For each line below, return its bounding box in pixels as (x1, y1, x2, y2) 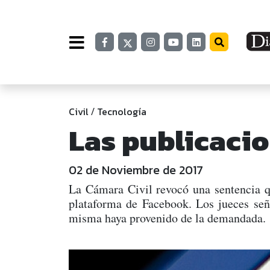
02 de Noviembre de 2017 (69, 161, 203, 179)
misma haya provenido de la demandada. (69, 210, 266, 226)
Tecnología (97, 104, 146, 119)
